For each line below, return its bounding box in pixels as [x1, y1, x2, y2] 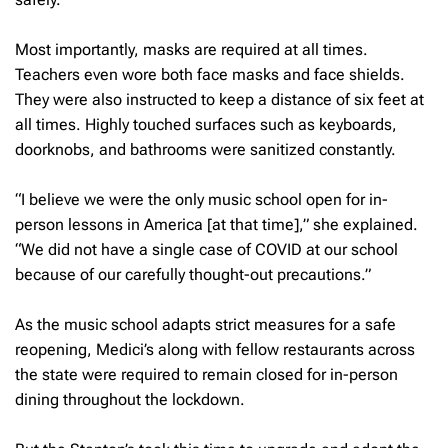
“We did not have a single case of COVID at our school [15, 239, 398, 259]
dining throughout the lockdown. [15, 389, 245, 409]
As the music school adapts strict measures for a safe [15, 314, 396, 334]
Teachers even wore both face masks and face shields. [15, 64, 405, 84]
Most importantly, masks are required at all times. [15, 39, 368, 59]
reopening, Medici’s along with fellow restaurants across [15, 339, 415, 359]
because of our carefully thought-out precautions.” [15, 264, 371, 284]
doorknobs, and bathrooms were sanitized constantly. [15, 139, 396, 159]
